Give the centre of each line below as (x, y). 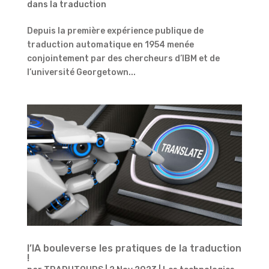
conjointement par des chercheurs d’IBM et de (123, 58)
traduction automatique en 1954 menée (110, 44)
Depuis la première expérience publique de (115, 31)
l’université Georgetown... (81, 72)
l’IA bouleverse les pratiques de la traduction (134, 248)
